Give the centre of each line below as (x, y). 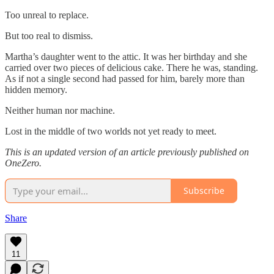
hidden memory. (36, 89)
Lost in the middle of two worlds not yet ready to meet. (111, 131)
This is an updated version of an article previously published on (127, 152)
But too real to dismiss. (49, 35)
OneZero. (23, 163)
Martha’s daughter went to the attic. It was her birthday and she (126, 56)
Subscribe (204, 191)
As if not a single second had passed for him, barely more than (125, 78)
